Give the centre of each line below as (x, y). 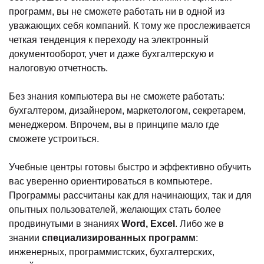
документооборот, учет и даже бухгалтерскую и (111, 54)
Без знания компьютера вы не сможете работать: (117, 96)
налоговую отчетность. (58, 68)
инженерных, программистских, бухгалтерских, (112, 252)
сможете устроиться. (54, 138)
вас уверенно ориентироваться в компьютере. (110, 181)
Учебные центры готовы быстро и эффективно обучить (130, 167)
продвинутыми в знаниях (65, 223)
